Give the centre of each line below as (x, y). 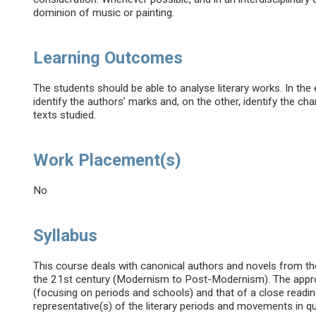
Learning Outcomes (108, 58)
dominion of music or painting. (104, 13)
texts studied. (65, 115)
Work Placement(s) (108, 160)
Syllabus (66, 236)
